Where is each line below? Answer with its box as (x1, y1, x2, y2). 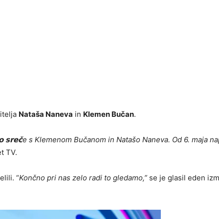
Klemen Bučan (83, 109, 134, 119)
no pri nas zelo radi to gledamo (36, 173, 143, 182)
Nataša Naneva (19, 109, 73, 119)
